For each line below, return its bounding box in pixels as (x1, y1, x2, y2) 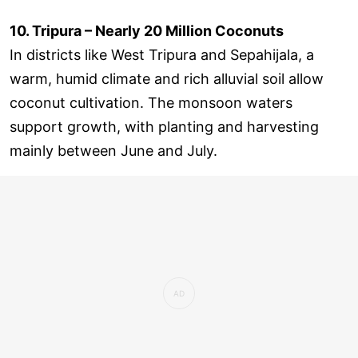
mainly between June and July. (10, 141, 217, 159)
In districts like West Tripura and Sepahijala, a (10, 46, 314, 63)
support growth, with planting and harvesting (10, 117, 319, 135)
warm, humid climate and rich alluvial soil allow (10, 70, 324, 87)
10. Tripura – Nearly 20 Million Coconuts (10, 22, 284, 39)
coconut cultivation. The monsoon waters (10, 93, 292, 111)
